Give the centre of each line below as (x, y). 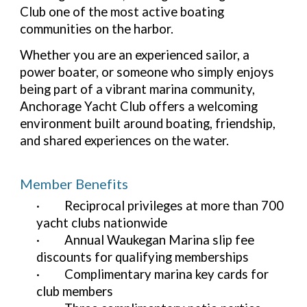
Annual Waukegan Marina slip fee (160, 240)
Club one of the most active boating (122, 11)
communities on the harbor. (97, 28)
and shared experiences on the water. (125, 140)
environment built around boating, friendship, (148, 123)
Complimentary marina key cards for (167, 274)
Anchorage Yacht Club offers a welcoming (139, 106)
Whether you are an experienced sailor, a (135, 54)
